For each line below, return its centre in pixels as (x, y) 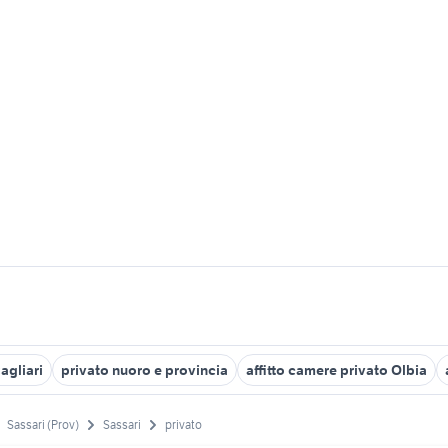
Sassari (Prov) (43, 425)
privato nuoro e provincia (144, 370)
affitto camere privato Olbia (336, 370)
